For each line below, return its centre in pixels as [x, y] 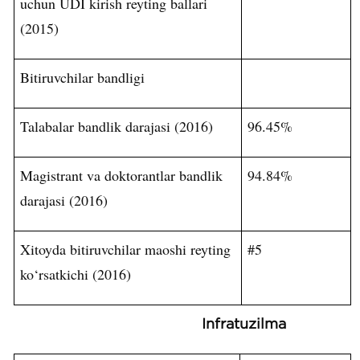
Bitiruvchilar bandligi [83, 77]
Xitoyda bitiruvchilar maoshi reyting [126, 249]
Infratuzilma [244, 323]
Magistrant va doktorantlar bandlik [122, 175]
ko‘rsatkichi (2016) [76, 274]
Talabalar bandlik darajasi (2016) [117, 126]
